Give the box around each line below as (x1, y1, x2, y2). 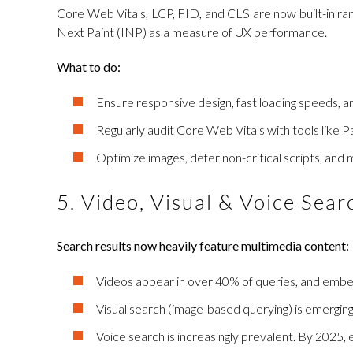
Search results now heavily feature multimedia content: (57, 238, 349, 253)
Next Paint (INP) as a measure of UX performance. (57, 24, 327, 39)
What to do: (57, 59, 121, 74)
